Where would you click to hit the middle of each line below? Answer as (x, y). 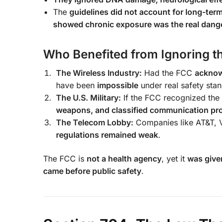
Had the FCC (168, 73)
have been (77, 85)
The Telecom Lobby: (95, 123)
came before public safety (92, 171)
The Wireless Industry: (99, 73)
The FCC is (65, 158)
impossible (118, 85)
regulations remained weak (107, 135)
